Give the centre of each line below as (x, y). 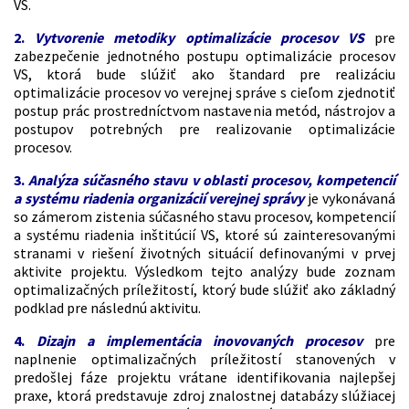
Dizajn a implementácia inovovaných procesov (205, 340)
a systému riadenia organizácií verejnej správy (161, 198)
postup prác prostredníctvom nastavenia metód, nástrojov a (204, 110)
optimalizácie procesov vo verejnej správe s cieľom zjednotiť (204, 92)
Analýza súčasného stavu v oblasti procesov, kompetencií (212, 179)
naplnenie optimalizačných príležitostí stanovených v (204, 358)
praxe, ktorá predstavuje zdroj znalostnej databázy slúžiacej (204, 395)
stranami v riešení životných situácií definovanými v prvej (204, 252)
